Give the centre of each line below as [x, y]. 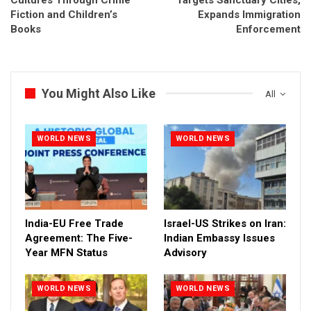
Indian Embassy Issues [219, 238]
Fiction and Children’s [64, 14]
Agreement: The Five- [79, 238]
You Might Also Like [99, 93]
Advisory [185, 252]
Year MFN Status [66, 252]
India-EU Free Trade [74, 223]
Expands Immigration [249, 14]
